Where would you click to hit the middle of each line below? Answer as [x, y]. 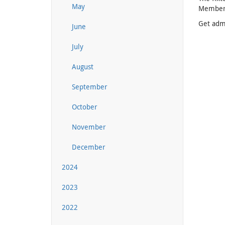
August [83, 66]
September [90, 86]
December [89, 147]
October [85, 106]
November [89, 127]
